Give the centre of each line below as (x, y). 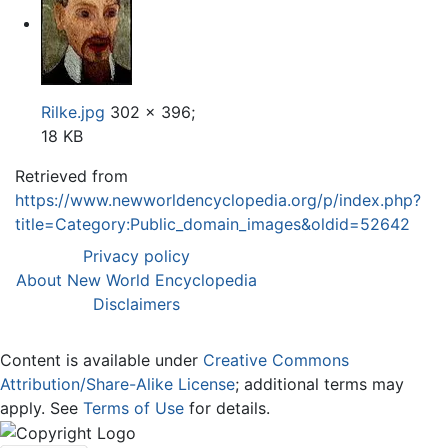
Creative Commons (276, 359)
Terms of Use (133, 407)
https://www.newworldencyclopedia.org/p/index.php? (218, 199)
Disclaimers (136, 303)
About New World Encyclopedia (136, 279)
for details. (227, 407)
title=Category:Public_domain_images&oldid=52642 (212, 223)
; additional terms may (319, 383)
